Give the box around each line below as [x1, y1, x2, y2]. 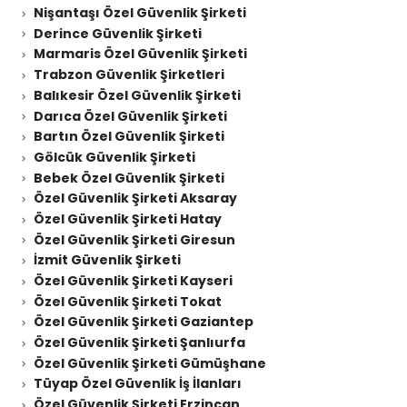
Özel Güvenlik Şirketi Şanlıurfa [33, 333, 245, 352]
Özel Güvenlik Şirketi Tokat [33, 292, 222, 311]
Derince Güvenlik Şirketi [33, 24, 202, 43]
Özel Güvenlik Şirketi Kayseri [33, 272, 233, 291]
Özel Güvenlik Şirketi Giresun [33, 230, 235, 249]
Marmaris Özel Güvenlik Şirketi [33, 45, 247, 64]
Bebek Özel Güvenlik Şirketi [33, 168, 224, 187]
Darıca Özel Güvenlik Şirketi [33, 106, 227, 125]
